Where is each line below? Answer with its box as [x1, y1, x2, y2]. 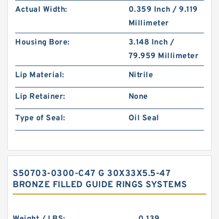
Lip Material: [15, 70, 65, 80]
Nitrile [128, 70, 153, 80]
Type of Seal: [15, 113, 66, 123]
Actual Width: [15, 5, 67, 15]
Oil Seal [128, 113, 159, 123]
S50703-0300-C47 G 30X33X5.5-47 [13, 168, 171, 179]
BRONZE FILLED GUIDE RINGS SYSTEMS [13, 179, 187, 191]
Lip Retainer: [15, 92, 66, 102]
